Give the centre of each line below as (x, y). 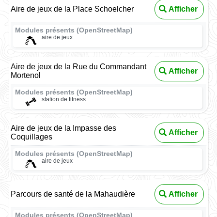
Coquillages (32, 137)
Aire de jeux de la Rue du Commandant (79, 66)
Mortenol (26, 75)
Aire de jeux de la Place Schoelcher (72, 9)
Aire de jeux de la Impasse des (64, 128)
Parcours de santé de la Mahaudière (73, 194)
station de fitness (63, 99)
